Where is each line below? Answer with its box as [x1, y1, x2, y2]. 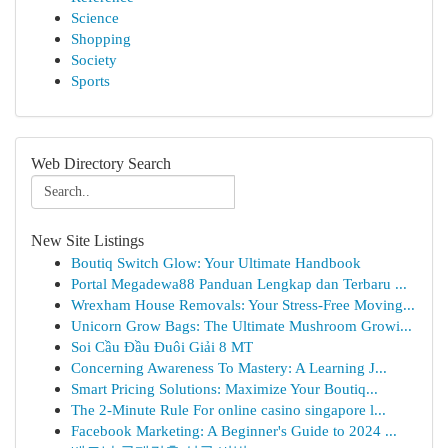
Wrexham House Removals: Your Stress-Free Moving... [71, 296, 415, 313]
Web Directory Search [31, 155, 171, 172]
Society [71, 51, 117, 68]
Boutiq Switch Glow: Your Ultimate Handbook [71, 254, 361, 271]
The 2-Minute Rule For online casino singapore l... [71, 401, 386, 418]
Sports [71, 72, 110, 89]
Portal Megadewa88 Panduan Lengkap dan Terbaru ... [71, 275, 407, 292]
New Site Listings [31, 232, 144, 249]
